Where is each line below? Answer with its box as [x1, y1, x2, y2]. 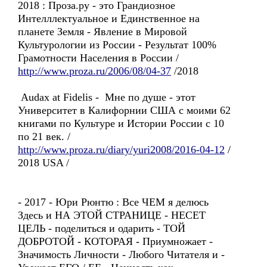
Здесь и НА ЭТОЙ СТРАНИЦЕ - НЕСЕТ [18, 209, 206, 221]
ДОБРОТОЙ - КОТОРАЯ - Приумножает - [18, 235, 213, 247]
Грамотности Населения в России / [18, 52, 179, 64]
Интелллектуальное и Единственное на [18, 13, 200, 24]
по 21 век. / [18, 131, 70, 142]
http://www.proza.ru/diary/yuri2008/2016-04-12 [18, 144, 225, 156]
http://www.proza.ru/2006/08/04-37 [18, 65, 171, 77]
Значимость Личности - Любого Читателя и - [18, 249, 225, 260]
